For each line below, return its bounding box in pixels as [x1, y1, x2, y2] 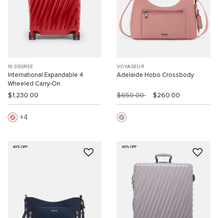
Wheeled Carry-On [8, 80, 60, 87]
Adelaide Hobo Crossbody [117, 72, 194, 78]
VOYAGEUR [117, 64, 145, 69]
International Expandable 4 [8, 72, 83, 78]
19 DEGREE [8, 64, 34, 69]
